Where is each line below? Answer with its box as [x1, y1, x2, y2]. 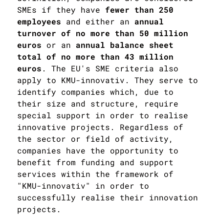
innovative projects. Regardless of [17, 121, 183, 132]
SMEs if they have [17, 4, 105, 15]
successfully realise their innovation [17, 192, 198, 202]
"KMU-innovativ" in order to [17, 180, 149, 191]
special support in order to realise [17, 109, 188, 120]
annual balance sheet [71, 39, 174, 50]
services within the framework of [17, 168, 174, 179]
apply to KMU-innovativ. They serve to [17, 74, 198, 85]
